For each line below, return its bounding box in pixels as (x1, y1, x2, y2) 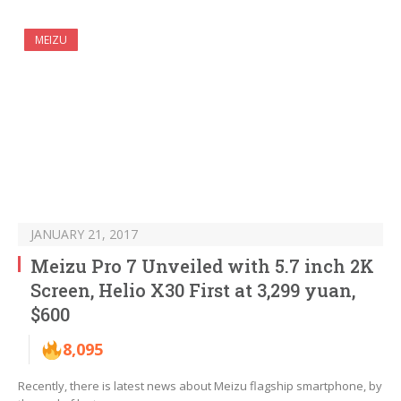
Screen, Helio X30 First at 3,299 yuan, (30, 278, 355, 303)
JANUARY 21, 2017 (30, 226, 138, 243)
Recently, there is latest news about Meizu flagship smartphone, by (18, 378, 382, 395)
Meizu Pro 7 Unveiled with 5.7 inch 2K (30, 254, 374, 278)
